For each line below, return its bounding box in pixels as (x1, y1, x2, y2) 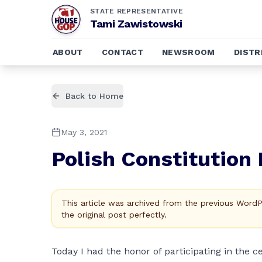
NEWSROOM (162, 47, 215, 57)
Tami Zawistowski (90, 18, 182, 30)
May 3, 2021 (61, 127, 107, 137)
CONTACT (101, 47, 144, 57)
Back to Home (65, 91, 123, 101)
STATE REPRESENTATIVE (90, 7, 183, 15)
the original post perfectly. (61, 210, 167, 219)
